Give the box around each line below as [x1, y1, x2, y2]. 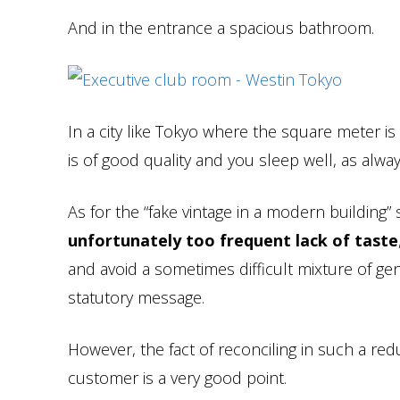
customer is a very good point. [68, 366, 287, 388]
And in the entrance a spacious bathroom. [68, 16, 374, 38]
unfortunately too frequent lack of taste [68, 229, 398, 251]
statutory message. [68, 286, 204, 308]
